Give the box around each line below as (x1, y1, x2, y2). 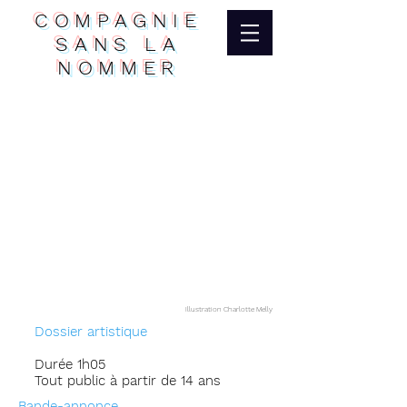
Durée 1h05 (35, 356, 105, 372)
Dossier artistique (35, 323, 147, 340)
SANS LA (55, 33, 182, 55)
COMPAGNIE (35, 9, 203, 32)
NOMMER (57, 56, 180, 79)
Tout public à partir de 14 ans (35, 372, 221, 389)
